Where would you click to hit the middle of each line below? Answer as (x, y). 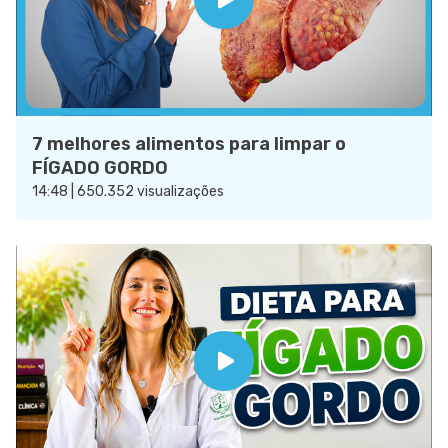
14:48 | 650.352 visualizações (128, 191)
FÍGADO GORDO (100, 167)
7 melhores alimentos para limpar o (189, 143)
